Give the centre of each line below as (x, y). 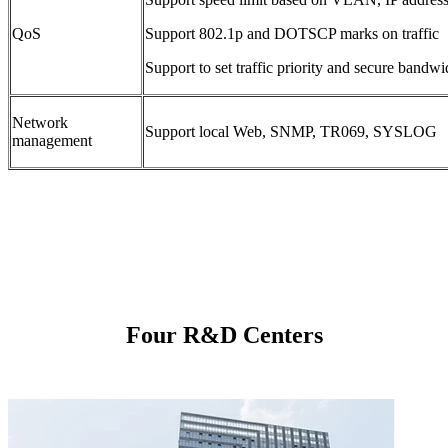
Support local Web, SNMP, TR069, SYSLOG (291, 131)
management (52, 140)
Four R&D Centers (224, 334)
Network (40, 122)
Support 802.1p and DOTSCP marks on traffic (292, 33)
